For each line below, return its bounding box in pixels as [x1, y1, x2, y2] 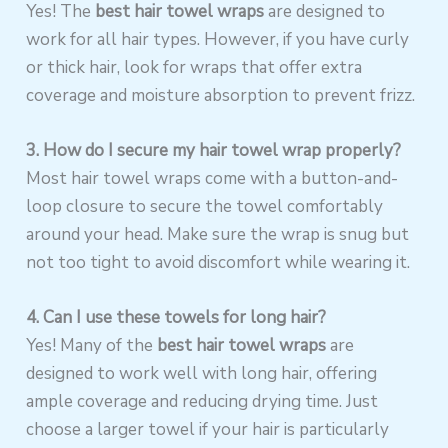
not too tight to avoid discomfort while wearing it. [26, 250, 411, 274]
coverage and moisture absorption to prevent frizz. [26, 83, 416, 107]
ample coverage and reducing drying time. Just [26, 389, 379, 413]
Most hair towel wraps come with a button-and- [26, 166, 399, 190]
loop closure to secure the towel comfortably [26, 194, 384, 218]
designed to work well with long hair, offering [26, 361, 378, 385]
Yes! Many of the [26, 333, 158, 357]
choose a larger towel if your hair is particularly [26, 417, 390, 441]
